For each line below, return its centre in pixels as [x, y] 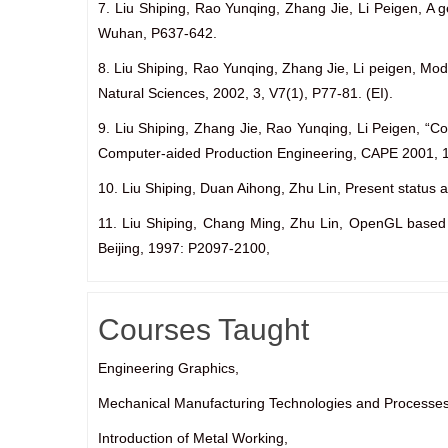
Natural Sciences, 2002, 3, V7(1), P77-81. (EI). [245, 93]
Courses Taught [203, 329]
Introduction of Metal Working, [193, 438]
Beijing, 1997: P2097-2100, [184, 248]
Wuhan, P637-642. [157, 33]
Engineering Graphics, [168, 368]
